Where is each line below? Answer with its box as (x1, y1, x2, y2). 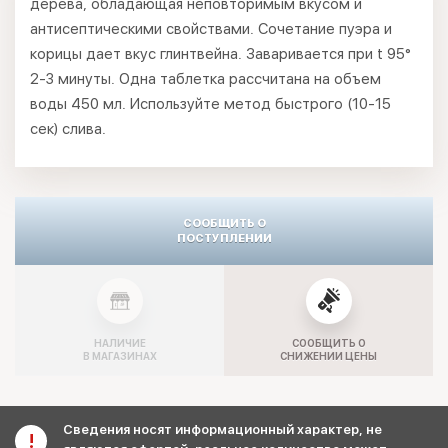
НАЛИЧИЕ (93, 337, 146, 349)
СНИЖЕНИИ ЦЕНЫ (280, 350, 377, 362)
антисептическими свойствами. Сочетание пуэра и (30, 20, 392, 38)
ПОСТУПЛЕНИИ (176, 232, 272, 245)
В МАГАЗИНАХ (82, 350, 157, 362)
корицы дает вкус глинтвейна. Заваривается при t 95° (30, 45, 411, 63)
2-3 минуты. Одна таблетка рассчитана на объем (30, 70, 381, 88)
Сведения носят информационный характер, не (63, 422, 382, 437)
